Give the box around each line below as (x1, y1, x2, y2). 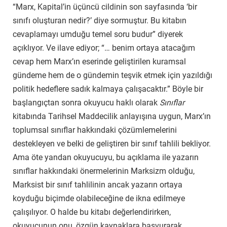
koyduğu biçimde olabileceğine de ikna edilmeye (13, 193, 185, 203)
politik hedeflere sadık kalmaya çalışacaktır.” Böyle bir (13, 84, 203, 94)
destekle (13, 138, 42, 148)
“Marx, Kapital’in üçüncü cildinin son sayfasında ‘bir (13, 2, 197, 12)
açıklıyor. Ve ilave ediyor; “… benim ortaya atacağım (13, 43, 195, 53)
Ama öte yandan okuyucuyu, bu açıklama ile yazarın (13, 152, 199, 162)
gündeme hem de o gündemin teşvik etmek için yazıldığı (13, 70, 212, 80)
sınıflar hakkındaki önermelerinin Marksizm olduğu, (13, 166, 195, 176)
